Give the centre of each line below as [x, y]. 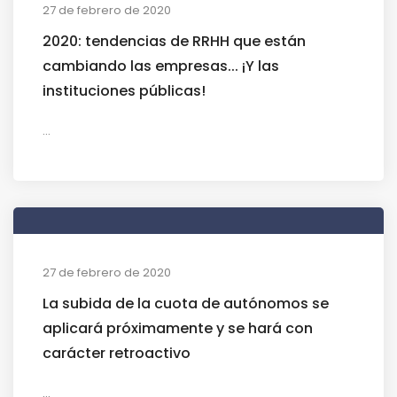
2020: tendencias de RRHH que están [174, 41]
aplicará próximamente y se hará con [178, 328]
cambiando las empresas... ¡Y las [161, 66]
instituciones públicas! [124, 90]
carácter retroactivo [117, 353]
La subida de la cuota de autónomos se [186, 303]
